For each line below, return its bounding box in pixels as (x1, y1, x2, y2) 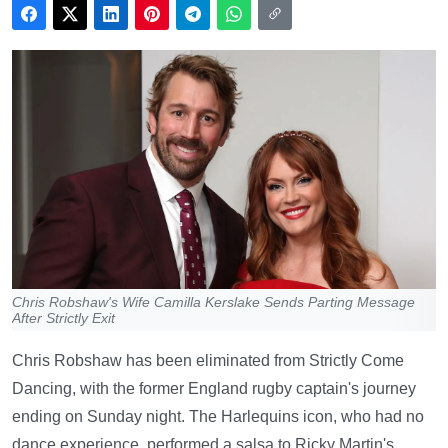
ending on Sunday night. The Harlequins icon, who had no (12, 407, 424, 425)
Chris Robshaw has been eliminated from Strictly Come (12, 351, 404, 369)
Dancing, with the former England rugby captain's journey (12, 379, 416, 397)
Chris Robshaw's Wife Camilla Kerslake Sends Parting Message (12, 293, 415, 310)
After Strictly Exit (12, 309, 115, 326)
